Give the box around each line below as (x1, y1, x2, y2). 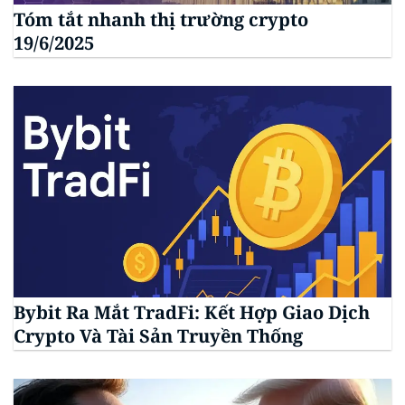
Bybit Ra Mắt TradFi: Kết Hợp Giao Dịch (14, 299, 370, 325)
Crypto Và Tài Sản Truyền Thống (14, 323, 303, 348)
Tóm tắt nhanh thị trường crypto (14, 6, 308, 32)
